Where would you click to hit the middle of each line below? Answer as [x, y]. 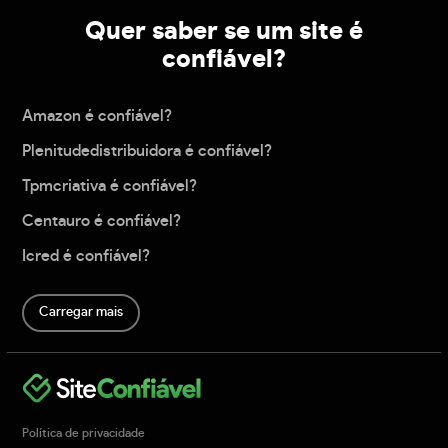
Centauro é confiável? [102, 221]
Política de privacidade [84, 432]
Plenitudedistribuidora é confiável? [147, 151]
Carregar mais [81, 313]
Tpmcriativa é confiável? [110, 186]
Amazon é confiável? [97, 116]
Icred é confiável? [86, 256]
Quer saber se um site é [224, 32]
